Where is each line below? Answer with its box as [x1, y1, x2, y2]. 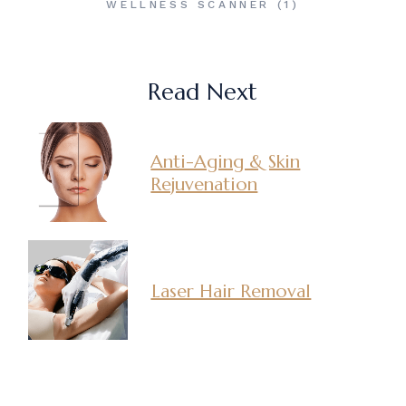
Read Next [148, 78, 258, 107]
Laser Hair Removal [150, 279, 312, 303]
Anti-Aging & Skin [150, 150, 301, 174]
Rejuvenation [150, 173, 258, 197]
